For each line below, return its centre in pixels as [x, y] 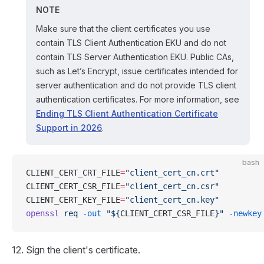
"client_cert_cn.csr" [172, 186]
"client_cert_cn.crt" [172, 173]
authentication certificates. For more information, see [138, 99]
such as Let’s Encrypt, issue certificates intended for [137, 71]
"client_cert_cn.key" [172, 200]
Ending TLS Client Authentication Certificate [127, 113]
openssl [42, 213]
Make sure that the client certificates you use [123, 29]
